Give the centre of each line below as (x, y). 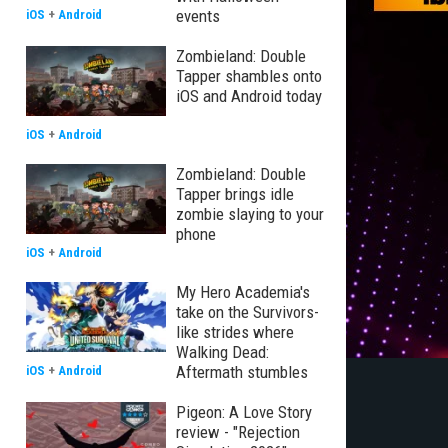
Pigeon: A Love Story (244, 412)
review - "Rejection (238, 432)
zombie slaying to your (250, 214)
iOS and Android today (249, 96)
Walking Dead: (222, 352)
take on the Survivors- (247, 312)
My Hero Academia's (243, 292)
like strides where (235, 332)
